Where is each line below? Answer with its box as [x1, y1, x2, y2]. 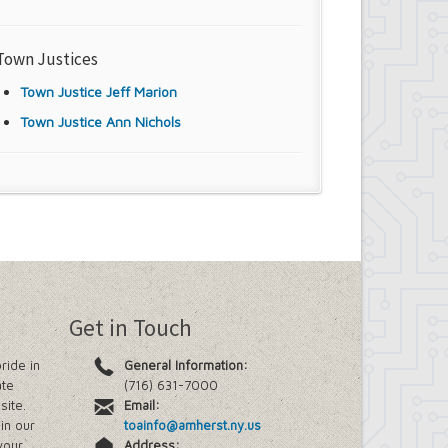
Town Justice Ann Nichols [20, 112, 182, 130]
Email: [124, 396, 161, 413]
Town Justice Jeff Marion [20, 82, 178, 100]
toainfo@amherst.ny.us [124, 416, 262, 433]
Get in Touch [69, 312, 193, 342]
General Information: [124, 356, 249, 373]
